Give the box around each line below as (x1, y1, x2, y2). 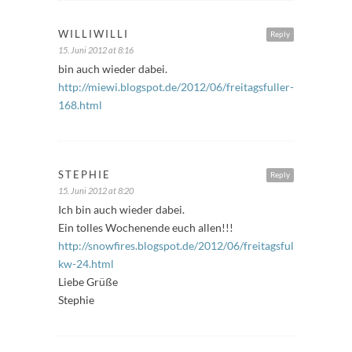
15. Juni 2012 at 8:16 (58, 44, 134, 55)
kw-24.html (58, 256, 114, 270)
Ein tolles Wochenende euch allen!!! (58, 220, 233, 234)
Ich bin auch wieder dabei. (58, 202, 185, 216)
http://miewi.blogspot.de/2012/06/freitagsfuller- (58, 79, 294, 93)
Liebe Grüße (58, 274, 118, 288)
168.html (58, 97, 102, 112)
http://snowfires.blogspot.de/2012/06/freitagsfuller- (58, 238, 311, 252)
